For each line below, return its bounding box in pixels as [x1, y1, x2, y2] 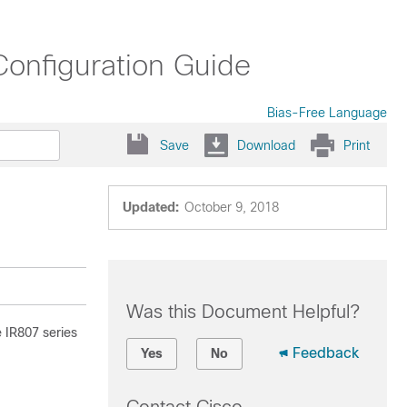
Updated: [122, 200, 179, 214]
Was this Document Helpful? [125, 302, 360, 322]
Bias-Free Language [267, 105, 387, 120]
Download [237, 137, 295, 153]
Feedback [292, 345, 359, 361]
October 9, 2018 [184, 200, 279, 214]
